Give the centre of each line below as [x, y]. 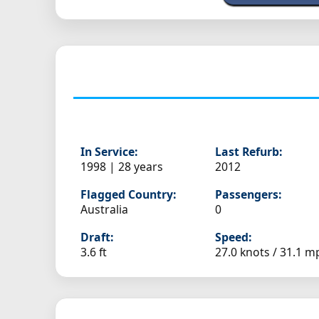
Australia [104, 210]
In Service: [109, 152]
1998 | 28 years [122, 167]
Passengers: [249, 195]
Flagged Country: [128, 195]
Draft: [97, 237]
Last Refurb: [249, 152]
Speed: [234, 237]
